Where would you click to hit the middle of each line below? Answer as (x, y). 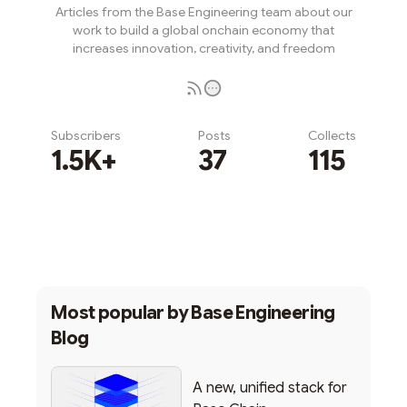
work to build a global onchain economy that (203, 30)
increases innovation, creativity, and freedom (203, 48)
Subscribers (86, 135)
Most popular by (121, 313)
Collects (332, 135)
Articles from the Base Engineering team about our (203, 12)
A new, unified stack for (270, 388)
